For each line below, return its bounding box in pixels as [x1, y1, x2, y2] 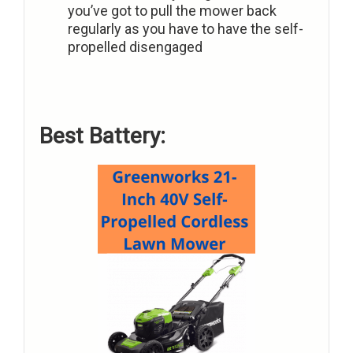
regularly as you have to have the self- [68, 20, 303, 38]
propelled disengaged [68, 39, 203, 56]
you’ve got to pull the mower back [68, 2, 277, 20]
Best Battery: [39, 123, 165, 150]
